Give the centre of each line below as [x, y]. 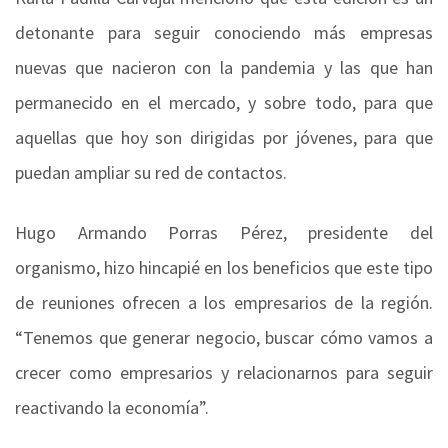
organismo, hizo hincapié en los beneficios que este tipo [224, 268]
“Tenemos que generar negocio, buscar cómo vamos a [224, 338]
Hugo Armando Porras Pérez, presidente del [224, 233]
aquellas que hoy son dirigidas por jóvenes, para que [224, 138]
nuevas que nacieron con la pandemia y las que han [224, 68]
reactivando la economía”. [112, 408]
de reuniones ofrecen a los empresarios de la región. [224, 303]
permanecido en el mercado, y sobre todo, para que [224, 103]
